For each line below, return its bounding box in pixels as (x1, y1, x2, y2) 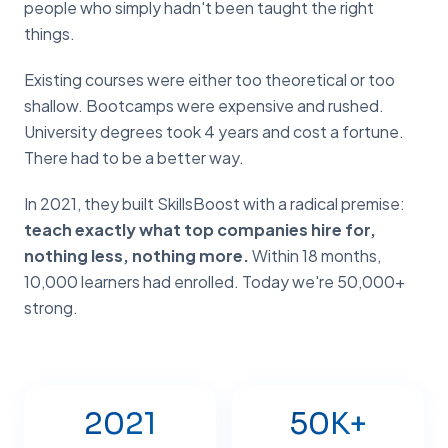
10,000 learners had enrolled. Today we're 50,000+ (24, 271, 405, 292)
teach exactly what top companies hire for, (24, 219, 376, 240)
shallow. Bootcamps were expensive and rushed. (24, 95, 384, 116)
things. (24, 23, 75, 44)
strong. (24, 297, 78, 318)
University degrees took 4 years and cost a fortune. (24, 121, 404, 142)
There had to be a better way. (24, 147, 244, 168)
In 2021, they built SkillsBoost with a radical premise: (24, 193, 405, 214)
